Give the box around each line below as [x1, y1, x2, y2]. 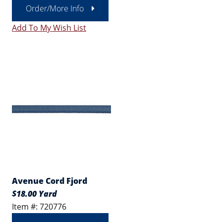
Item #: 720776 [12, 201, 66, 212]
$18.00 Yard [12, 188, 57, 199]
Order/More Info [26, 3, 84, 14]
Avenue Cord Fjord [12, 175, 87, 186]
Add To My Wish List [12, 22, 86, 33]
